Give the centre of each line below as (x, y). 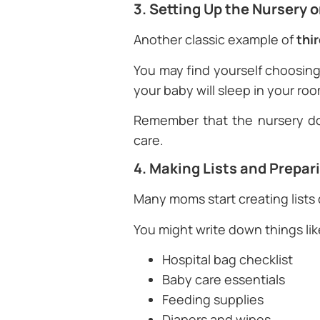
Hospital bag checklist (227, 260)
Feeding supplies (213, 300)
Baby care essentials (224, 280)
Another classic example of (215, 40)
